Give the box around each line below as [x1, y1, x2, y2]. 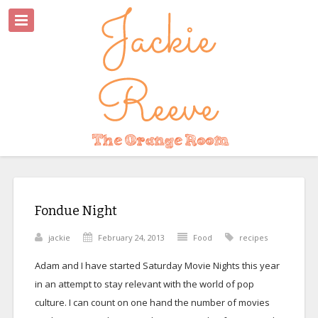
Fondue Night [34, 203, 117, 219]
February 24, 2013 [97, 232, 165, 243]
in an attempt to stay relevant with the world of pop [34, 278, 254, 290]
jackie [48, 232, 70, 243]
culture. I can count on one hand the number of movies [34, 296, 270, 309]
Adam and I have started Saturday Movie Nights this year [34, 259, 280, 272]
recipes [238, 232, 268, 243]
